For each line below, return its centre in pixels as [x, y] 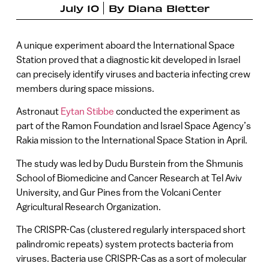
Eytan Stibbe [87, 111]
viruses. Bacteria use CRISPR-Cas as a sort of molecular [131, 258]
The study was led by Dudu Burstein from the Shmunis [129, 163]
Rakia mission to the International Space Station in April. [131, 140]
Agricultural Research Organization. [88, 206]
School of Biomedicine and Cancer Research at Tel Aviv [129, 177]
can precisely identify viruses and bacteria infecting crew [133, 74]
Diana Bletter [168, 8]
